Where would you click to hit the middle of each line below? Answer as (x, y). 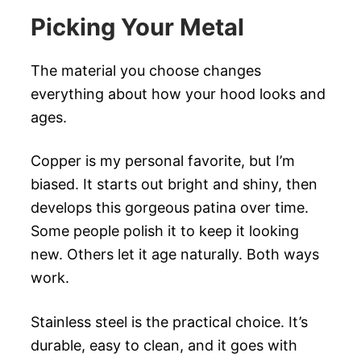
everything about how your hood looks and (178, 93)
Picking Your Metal (137, 27)
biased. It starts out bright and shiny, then (174, 185)
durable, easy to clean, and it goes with (164, 345)
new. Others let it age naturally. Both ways (175, 255)
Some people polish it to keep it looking (165, 231)
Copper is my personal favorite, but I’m (163, 161)
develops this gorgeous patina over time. (170, 208)
